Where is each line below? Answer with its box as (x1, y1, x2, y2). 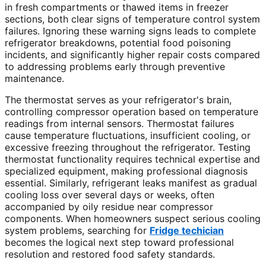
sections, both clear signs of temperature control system (5, 13, 260, 26)
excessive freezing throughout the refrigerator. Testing (5, 141, 251, 154)
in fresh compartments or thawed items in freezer (5, 1, 229, 14)
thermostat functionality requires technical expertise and (5, 153, 260, 166)
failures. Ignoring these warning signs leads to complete (5, 25, 256, 37)
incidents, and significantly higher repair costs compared (5, 49, 260, 61)
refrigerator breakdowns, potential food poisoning (5, 37, 231, 49)
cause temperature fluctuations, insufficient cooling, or (5, 129, 251, 142)
